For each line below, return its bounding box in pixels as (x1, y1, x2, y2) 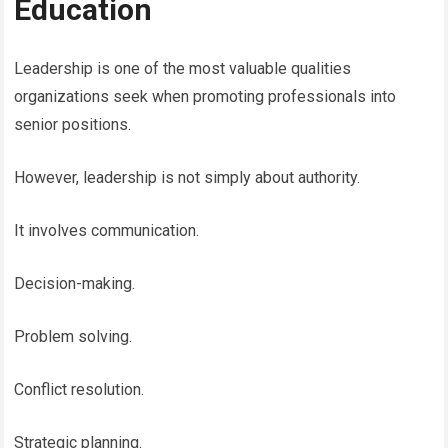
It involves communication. (14, 220, 200, 240)
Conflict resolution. (14, 379, 145, 399)
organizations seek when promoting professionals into (14, 86, 397, 106)
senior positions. (14, 114, 132, 134)
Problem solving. (14, 326, 133, 346)
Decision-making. (14, 273, 136, 293)
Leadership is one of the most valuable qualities (14, 58, 352, 78)
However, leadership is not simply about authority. (14, 167, 361, 187)
